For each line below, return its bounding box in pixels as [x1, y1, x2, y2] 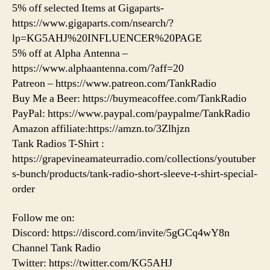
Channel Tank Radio [12, 240, 101, 255]
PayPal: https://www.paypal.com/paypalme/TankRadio [12, 107, 250, 121]
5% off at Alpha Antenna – [12, 46, 128, 61]
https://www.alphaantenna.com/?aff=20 [12, 61, 184, 76]
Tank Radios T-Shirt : [12, 137, 104, 151]
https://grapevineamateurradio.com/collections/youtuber [12, 152, 256, 166]
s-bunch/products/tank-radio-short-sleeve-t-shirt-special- [12, 167, 257, 181]
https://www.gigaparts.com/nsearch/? [12, 16, 174, 31]
